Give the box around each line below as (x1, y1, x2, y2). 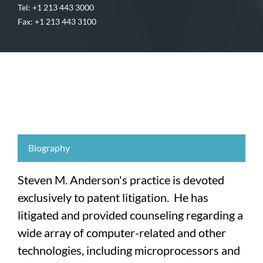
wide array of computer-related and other (18, 225, 226, 240)
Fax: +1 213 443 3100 (18, 16, 96, 27)
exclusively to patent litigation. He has (18, 190, 208, 205)
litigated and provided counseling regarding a (18, 208, 243, 222)
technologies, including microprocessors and (18, 243, 240, 258)
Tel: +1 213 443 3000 (18, 2, 94, 13)
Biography (28, 142, 70, 154)
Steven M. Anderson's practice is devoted (18, 173, 224, 187)
